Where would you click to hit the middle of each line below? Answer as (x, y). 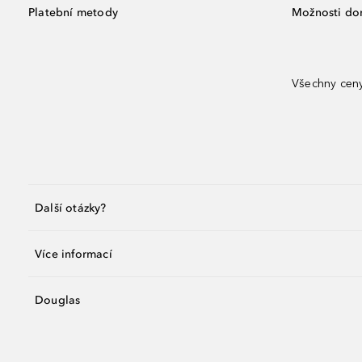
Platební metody (73, 13)
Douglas (58, 300)
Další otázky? (71, 208)
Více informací (74, 254)
